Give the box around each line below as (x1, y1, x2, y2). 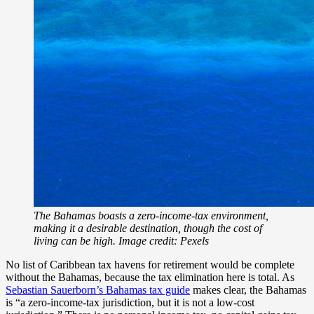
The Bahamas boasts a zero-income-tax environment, (34, 209, 268, 221)
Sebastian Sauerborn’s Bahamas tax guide (6, 283, 190, 296)
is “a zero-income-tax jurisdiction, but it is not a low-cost (6, 296, 254, 308)
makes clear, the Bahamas (190, 283, 306, 296)
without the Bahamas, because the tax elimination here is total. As (6, 271, 294, 283)
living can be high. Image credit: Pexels (34, 234, 209, 247)
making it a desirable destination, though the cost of (34, 221, 262, 234)
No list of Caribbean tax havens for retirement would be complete (6, 258, 294, 271)
